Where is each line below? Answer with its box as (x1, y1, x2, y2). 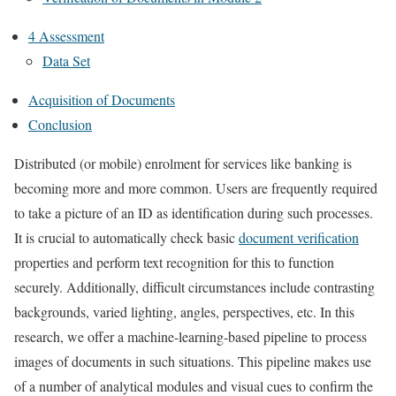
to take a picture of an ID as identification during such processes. (14, 203, 373, 223)
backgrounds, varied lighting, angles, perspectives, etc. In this (14, 302, 354, 322)
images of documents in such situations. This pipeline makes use (14, 352, 371, 371)
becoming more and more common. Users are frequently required (14, 179, 377, 198)
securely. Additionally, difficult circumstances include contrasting (14, 278, 375, 297)
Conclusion (28, 115, 92, 134)
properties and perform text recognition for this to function (14, 253, 334, 272)
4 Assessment (28, 27, 104, 46)
